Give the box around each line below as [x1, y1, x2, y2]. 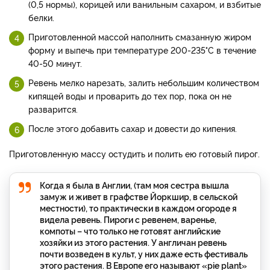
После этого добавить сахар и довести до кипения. [28, 122, 237, 134]
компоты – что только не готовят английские [40, 224, 221, 236]
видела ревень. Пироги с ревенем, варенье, [40, 213, 216, 225]
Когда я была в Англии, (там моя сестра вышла [40, 178, 229, 190]
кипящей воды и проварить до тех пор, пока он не [28, 89, 231, 101]
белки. [28, 11, 54, 23]
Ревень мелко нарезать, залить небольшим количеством [28, 76, 259, 88]
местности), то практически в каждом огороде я [40, 201, 237, 213]
